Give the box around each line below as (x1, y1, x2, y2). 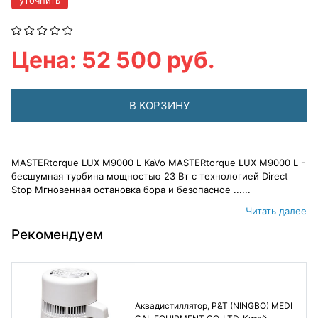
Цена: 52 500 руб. (11, 46, 215, 74)
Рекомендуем (11, 226, 103, 243)
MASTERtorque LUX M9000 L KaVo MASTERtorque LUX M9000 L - (11, 157, 305, 168)
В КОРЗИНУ (128, 99, 190, 112)
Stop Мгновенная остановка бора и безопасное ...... (11, 184, 251, 195)
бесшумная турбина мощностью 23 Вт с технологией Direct (11, 170, 288, 182)
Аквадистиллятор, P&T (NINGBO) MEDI (134, 300, 292, 312)
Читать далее (246, 205, 307, 216)
